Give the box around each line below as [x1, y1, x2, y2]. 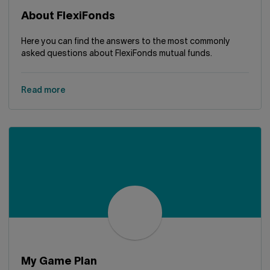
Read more [21, 87, 66, 95]
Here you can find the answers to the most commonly [21, 38, 230, 46]
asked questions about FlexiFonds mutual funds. [21, 50, 212, 58]
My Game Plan [21, 257, 97, 267]
